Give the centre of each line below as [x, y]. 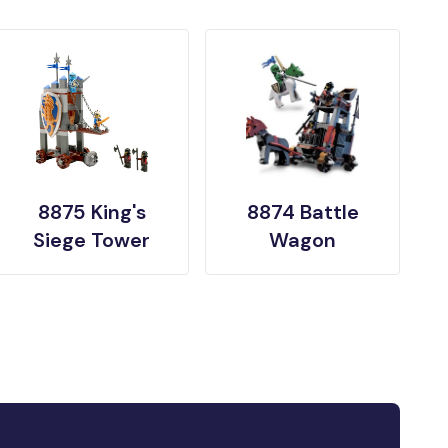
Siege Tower [92, 239]
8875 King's [91, 211]
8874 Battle [302, 211]
